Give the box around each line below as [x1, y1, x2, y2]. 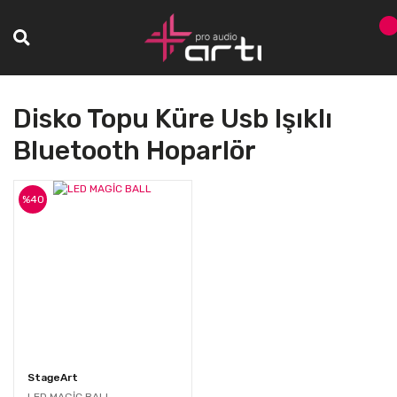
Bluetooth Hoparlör [13, 134, 256, 167]
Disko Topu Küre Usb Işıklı [13, 102, 332, 135]
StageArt [27, 371, 78, 385]
